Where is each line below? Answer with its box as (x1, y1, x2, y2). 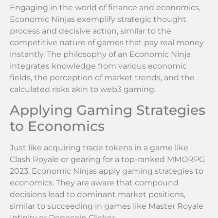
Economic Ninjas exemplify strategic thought (10, 15, 186, 24)
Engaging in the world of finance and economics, (10, 3, 200, 12)
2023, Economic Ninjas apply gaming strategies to (10, 166, 203, 176)
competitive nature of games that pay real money (10, 38, 204, 47)
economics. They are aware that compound (10, 178, 179, 188)
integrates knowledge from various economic (10, 61, 187, 71)
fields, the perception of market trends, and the (10, 73, 195, 82)
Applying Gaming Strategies (10, 102, 205, 119)
